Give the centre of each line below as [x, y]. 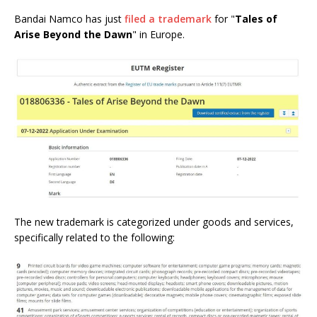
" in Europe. [158, 35]
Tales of [256, 19]
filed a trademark [168, 19]
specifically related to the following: [94, 238]
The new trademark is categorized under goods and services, [154, 222]
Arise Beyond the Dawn [73, 35]
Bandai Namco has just [69, 19]
